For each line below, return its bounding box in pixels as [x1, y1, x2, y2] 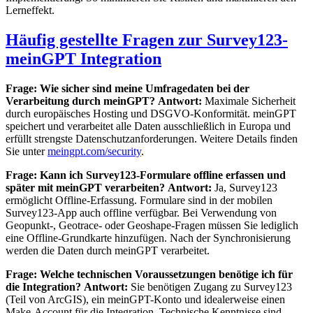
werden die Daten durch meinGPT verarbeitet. [6, 245, 210, 257]
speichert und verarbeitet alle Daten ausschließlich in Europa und [6, 120, 291, 133]
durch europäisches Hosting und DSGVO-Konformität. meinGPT [6, 108, 296, 120]
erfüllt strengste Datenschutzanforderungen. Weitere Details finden [6, 133, 298, 145]
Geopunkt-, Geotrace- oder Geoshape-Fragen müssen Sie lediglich [6, 219, 298, 232]
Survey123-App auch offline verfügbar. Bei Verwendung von [6, 207, 277, 219]
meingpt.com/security [48, 145, 141, 158]
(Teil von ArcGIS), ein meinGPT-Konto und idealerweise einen [6, 293, 285, 306]
